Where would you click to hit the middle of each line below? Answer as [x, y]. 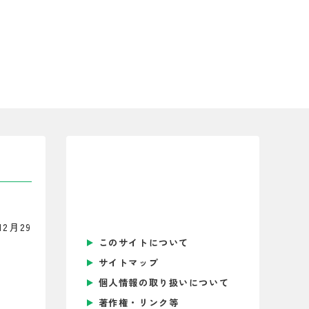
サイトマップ [129, 263]
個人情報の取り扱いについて [164, 283]
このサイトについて [143, 243]
